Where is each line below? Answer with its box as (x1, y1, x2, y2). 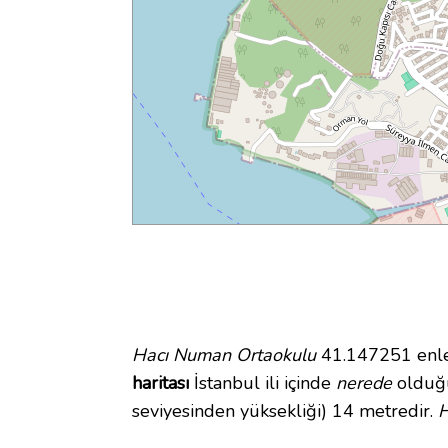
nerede (336, 371, 392, 396)
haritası (132, 371, 189, 396)
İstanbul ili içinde (189, 371, 336, 396)
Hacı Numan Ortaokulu (132, 343, 316, 368)
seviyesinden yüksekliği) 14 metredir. (132, 399, 438, 424)
